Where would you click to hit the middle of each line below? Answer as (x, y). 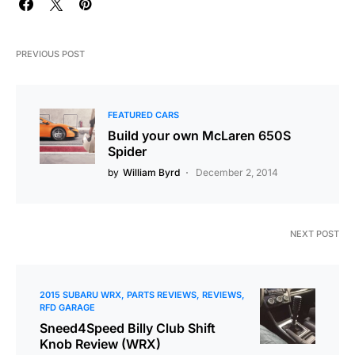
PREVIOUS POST (50, 53)
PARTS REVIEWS (162, 294)
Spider (127, 151)
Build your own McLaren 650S (199, 135)
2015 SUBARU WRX (80, 294)
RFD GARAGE (67, 307)
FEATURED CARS (143, 115)
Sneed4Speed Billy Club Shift (128, 328)
